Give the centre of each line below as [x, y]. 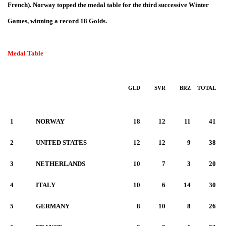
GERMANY [53, 206]
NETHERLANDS [61, 164]
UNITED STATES [61, 143]
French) [19, 5]
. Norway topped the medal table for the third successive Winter [119, 5]
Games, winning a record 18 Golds [56, 21]
